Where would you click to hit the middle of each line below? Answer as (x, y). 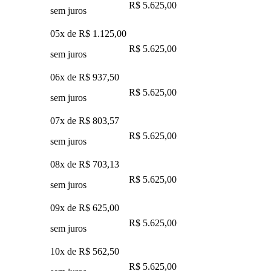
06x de (64, 77)
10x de (64, 251)
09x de (64, 207)
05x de (64, 33)
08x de (64, 164)
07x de (64, 120)
